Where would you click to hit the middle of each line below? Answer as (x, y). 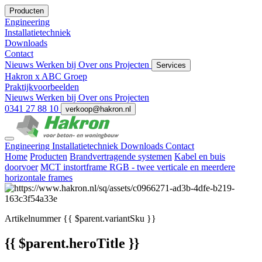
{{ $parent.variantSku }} (108, 218)
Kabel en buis (200, 156)
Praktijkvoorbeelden (42, 87)
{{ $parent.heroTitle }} (72, 243)
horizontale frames (39, 177)
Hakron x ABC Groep (46, 76)
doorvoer (21, 167)
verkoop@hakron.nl (98, 109)
